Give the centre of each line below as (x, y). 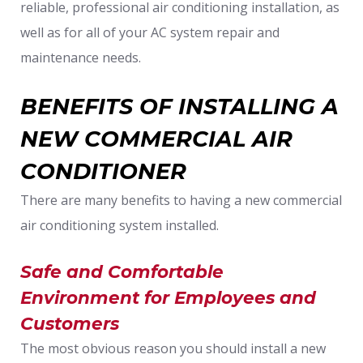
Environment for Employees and (168, 297)
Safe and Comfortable (122, 271)
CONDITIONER (103, 171)
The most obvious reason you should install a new (173, 348)
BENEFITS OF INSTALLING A (179, 106)
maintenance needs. (81, 57)
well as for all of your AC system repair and (150, 32)
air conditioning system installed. (120, 225)
